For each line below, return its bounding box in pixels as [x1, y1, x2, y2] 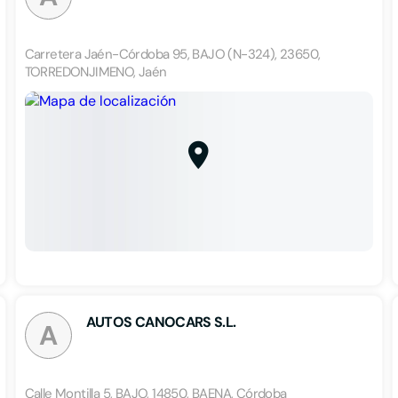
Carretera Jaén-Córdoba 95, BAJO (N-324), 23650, [24, 45, 321, 63]
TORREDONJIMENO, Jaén [24, 63, 167, 81]
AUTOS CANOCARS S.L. [85, 313, 236, 331]
